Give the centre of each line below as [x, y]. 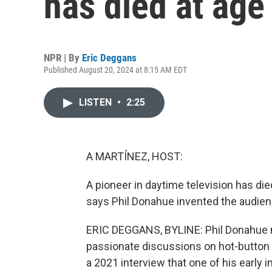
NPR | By [63, 58]
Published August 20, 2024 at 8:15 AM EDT [115, 70]
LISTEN [97, 102]
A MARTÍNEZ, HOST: [134, 156]
